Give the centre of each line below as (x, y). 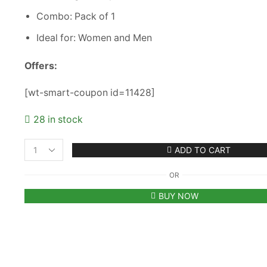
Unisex (57, 179)
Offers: (41, 66)
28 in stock (58, 119)
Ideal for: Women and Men (94, 38)
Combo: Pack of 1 (75, 16)
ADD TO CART (202, 150)
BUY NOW (178, 195)
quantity (60, 251)
